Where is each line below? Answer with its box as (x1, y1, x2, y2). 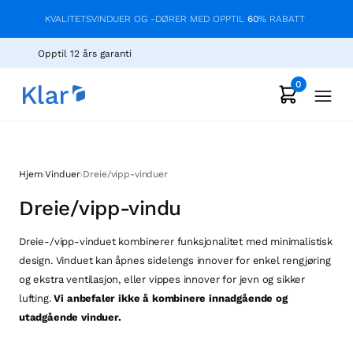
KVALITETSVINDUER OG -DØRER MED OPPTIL (44, 13, 247, 24)
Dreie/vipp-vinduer (83, 169, 168, 180)
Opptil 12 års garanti (38, 48, 132, 59)
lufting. (19, 292, 54, 304)
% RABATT (258, 13, 305, 24)
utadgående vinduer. (19, 311, 121, 323)
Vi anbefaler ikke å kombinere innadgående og (54, 292, 288, 304)
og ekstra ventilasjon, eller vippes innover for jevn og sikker (19, 273, 306, 285)
